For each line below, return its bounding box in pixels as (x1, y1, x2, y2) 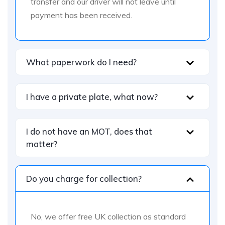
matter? (26, 138, 57, 149)
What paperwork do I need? (26, 56, 137, 67)
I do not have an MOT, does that (26, 126, 152, 137)
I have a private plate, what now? (26, 91, 158, 102)
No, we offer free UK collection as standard (31, 211, 186, 221)
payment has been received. (31, 10, 132, 20)
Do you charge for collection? (26, 173, 142, 184)
